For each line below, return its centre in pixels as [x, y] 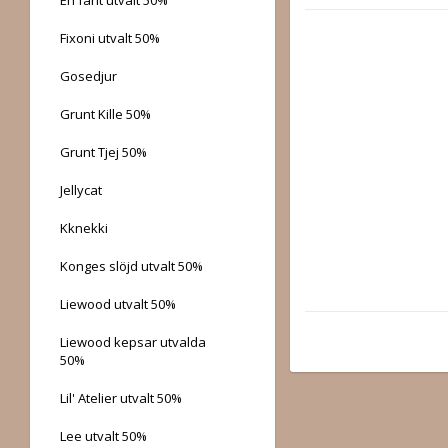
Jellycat [81, 189]
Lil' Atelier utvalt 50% [121, 397]
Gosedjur [88, 75]
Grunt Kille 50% [105, 113]
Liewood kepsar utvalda [133, 341]
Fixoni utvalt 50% [110, 37]
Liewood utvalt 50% [118, 303]
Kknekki [84, 227]
